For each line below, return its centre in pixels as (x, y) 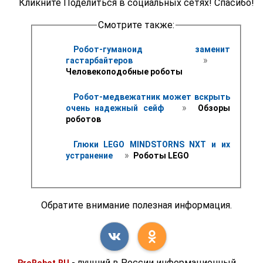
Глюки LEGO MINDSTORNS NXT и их (151, 144)
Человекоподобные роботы (124, 71)
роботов (83, 119)
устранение (90, 155)
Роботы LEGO (160, 155)
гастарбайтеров (119, 60)
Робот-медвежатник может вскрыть (151, 97)
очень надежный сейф (117, 108)
